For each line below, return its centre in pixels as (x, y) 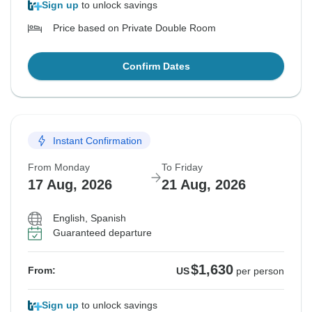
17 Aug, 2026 (70, 185)
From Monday (59, 167)
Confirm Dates (156, 67)
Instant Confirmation (97, 140)
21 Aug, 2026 (204, 185)
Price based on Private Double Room (134, 28)
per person (260, 271)
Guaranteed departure (102, 233)
